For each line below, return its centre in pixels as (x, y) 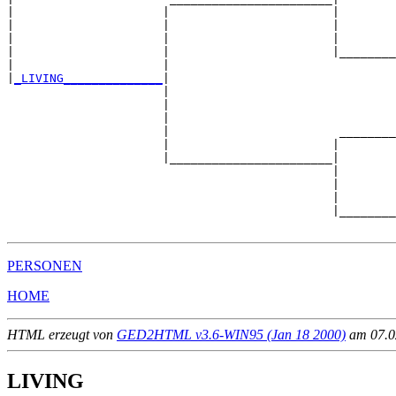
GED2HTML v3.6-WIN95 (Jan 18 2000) (231, 334)
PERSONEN (45, 265)
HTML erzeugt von (62, 334)
